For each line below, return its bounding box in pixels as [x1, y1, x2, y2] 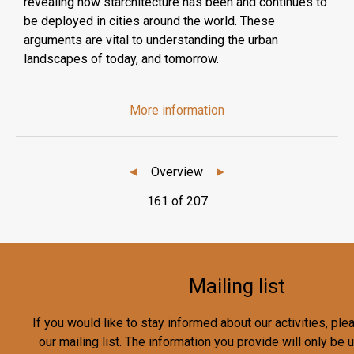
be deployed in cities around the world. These [24, 13, 275, 28]
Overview [151, 164, 203, 179]
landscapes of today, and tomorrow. [24, 51, 219, 66]
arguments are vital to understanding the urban [24, 32, 278, 47]
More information [130, 103, 224, 118]
